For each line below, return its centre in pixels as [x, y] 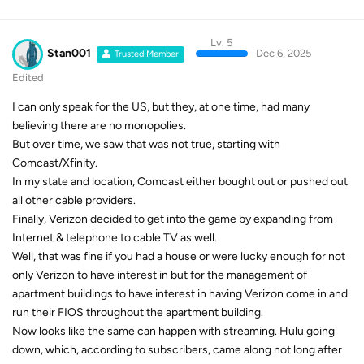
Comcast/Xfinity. [55, 162]
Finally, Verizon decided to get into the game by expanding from [173, 219]
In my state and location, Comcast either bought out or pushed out [180, 181]
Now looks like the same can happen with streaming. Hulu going [173, 331]
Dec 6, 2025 [283, 53]
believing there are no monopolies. [99, 125]
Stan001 [69, 53]
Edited [28, 77]
